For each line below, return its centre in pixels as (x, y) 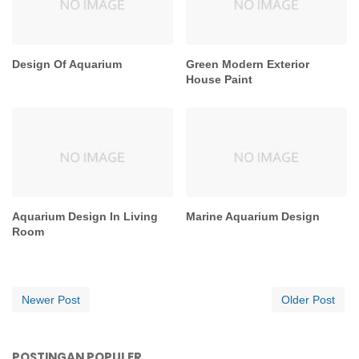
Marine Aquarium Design (253, 216)
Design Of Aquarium (67, 64)
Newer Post (51, 299)
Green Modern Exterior (248, 64)
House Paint (220, 79)
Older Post (308, 299)
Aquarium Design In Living (85, 216)
